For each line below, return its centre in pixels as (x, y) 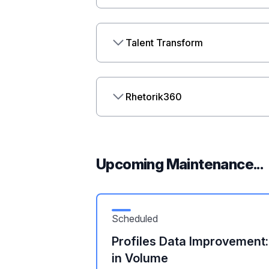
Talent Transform (164, 43)
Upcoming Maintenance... (180, 164)
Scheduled (135, 219)
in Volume (140, 258)
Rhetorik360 (154, 97)
